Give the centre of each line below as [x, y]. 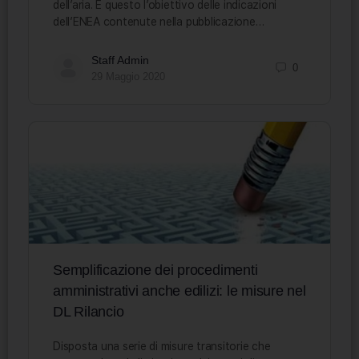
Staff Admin [120, 60]
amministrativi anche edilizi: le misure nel [179, 291]
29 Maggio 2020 [128, 76]
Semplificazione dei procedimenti [155, 270]
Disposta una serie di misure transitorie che [162, 347]
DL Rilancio [89, 312]
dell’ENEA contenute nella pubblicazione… [159, 21]
